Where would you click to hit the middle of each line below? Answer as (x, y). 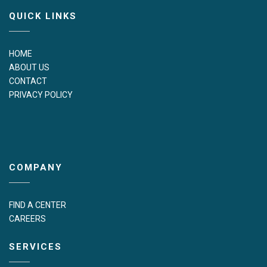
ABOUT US (29, 67)
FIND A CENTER (38, 205)
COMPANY (36, 167)
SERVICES (35, 246)
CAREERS (27, 218)
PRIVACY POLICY (41, 94)
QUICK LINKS (43, 16)
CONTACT (28, 81)
